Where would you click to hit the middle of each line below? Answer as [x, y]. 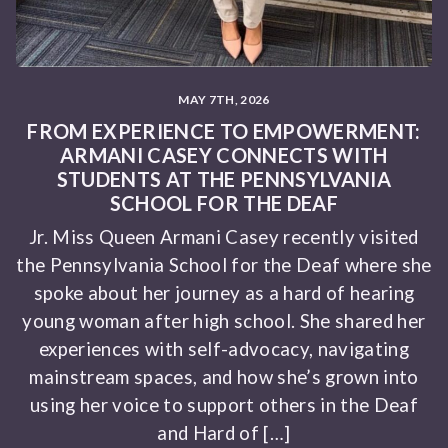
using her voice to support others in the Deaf [223, 405]
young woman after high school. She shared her [224, 321]
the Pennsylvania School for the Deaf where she [224, 265]
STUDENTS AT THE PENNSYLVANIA [224, 179]
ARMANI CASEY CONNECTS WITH [224, 155]
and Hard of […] [224, 433]
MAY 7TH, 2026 [224, 100]
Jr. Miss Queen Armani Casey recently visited [224, 237]
